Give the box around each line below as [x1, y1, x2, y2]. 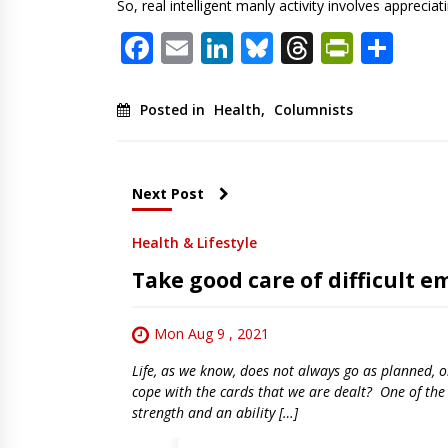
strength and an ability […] [132, 402, 298, 422]
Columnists [274, 99, 353, 119]
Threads [313, 25, 435, 69]
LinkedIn [233, 25, 362, 69]
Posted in [140, 99, 209, 119]
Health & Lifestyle [132, 232, 257, 252]
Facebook [153, 25, 294, 69]
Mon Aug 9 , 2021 [154, 323, 269, 343]
